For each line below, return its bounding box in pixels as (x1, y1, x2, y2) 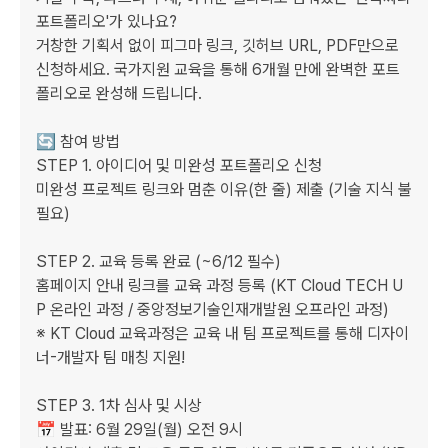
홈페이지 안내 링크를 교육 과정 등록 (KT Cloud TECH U (36, 276, 403, 295)
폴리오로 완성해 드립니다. (36, 84, 202, 103)
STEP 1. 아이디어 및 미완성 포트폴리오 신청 (36, 156, 326, 175)
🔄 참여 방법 (36, 132, 124, 151)
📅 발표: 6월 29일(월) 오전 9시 (36, 420, 247, 439)
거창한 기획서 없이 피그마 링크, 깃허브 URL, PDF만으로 (36, 36, 399, 55)
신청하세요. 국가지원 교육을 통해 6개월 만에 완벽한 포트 (36, 60, 400, 79)
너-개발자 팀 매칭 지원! (36, 348, 185, 367)
